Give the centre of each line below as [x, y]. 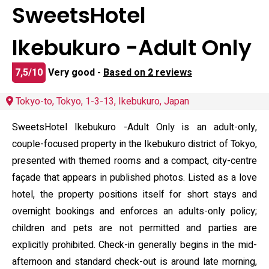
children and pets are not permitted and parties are [134, 228]
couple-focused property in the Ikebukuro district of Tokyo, [134, 144]
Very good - [76, 73]
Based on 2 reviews [148, 73]
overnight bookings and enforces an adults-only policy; [134, 211]
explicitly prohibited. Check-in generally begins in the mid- [134, 245]
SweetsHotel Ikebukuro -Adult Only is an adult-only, [134, 127]
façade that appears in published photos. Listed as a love [134, 178]
